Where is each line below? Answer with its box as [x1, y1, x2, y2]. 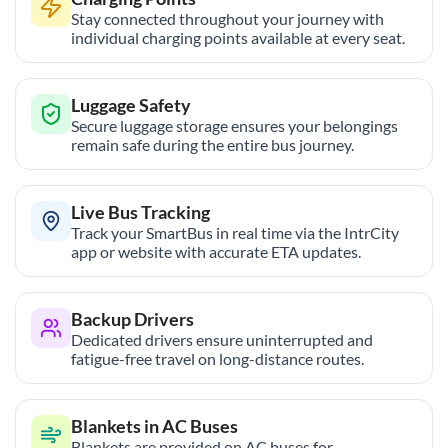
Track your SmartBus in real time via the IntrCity [71, 222, 399, 242]
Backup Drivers [71, 307, 194, 330]
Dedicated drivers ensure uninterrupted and [71, 329, 373, 349]
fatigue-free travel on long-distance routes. [71, 348, 364, 368]
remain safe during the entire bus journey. [71, 134, 354, 154]
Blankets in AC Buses [71, 414, 238, 437]
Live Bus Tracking [71, 200, 210, 223]
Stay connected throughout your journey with [71, 8, 384, 28]
